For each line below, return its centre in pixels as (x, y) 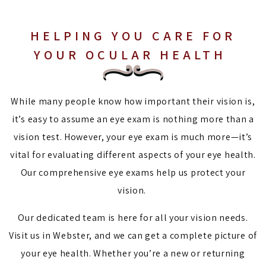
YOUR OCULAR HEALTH (133, 55)
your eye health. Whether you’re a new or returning (133, 254)
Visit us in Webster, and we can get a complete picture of (133, 236)
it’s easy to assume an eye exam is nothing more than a (133, 119)
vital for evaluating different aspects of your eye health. (133, 155)
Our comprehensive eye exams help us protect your (133, 173)
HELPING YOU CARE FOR (133, 36)
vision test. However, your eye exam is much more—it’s (133, 137)
